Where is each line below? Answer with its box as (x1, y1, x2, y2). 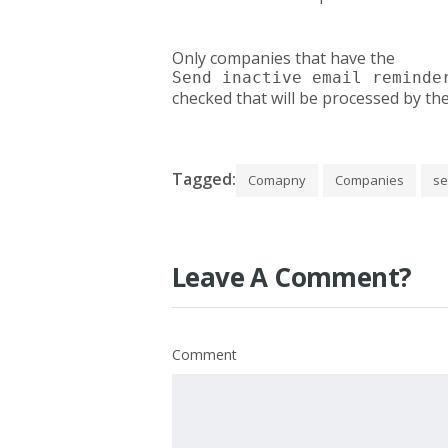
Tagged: (172, 167, 236, 190)
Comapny (248, 170, 306, 189)
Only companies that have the (172, 46, 395, 69)
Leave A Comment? (172, 258, 412, 295)
